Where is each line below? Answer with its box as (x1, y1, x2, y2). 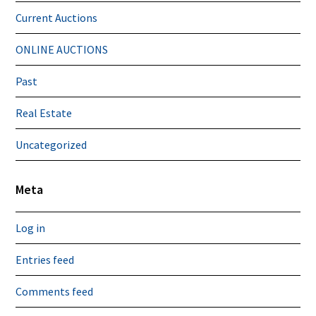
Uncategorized (16, 137, 87, 152)
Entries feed (16, 252, 75, 267)
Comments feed (16, 284, 94, 298)
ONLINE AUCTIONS (16, 42, 109, 56)
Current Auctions (16, 10, 98, 25)
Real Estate (16, 105, 73, 120)
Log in (16, 220, 46, 235)
